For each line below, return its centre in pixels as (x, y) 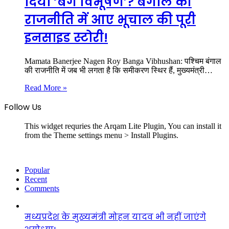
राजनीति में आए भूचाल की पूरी (110, 19)
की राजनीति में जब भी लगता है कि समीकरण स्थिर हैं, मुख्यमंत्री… (119, 70)
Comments (42, 188)
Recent (36, 179)
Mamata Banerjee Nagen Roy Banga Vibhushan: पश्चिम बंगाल (123, 61)
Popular (37, 170)
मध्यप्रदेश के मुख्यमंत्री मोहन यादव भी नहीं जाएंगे (115, 217)
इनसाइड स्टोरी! (66, 37)
